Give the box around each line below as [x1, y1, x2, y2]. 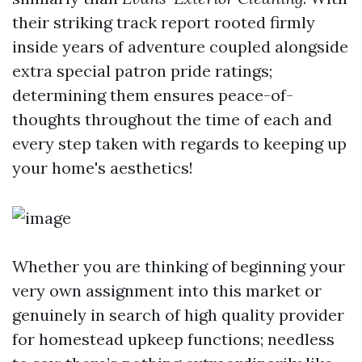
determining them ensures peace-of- [12, 85, 293, 105]
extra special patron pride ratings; [12, 61, 272, 81]
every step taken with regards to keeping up [12, 133, 347, 154]
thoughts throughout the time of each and [12, 109, 332, 129]
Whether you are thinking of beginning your [12, 256, 345, 276]
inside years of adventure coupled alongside [12, 36, 348, 57]
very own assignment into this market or [12, 280, 322, 301]
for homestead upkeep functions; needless [12, 329, 335, 349]
